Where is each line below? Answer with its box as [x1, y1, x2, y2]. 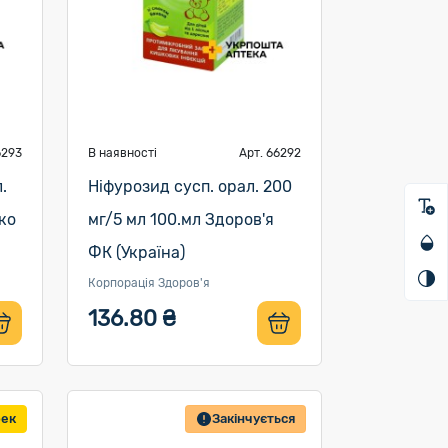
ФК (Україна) [87, 243, 185, 262]
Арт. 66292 [238, 146, 301, 160]
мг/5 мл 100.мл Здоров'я [87, 210, 274, 229]
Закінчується [211, 411, 295, 426]
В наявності [87, 146, 157, 160]
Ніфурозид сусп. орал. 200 [87, 177, 292, 196]
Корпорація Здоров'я [87, 276, 210, 290]
